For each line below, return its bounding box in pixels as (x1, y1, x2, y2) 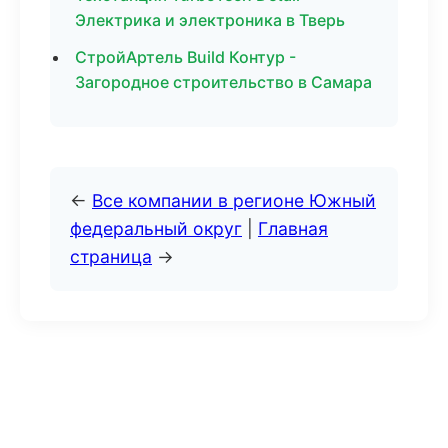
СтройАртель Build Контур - (75, 47, 296, 67)
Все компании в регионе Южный (92, 190, 376, 211)
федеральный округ (70, 218, 242, 239)
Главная (258, 218, 328, 239)
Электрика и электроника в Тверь (75, 10, 345, 30)
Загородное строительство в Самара (75, 72, 372, 92)
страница (70, 246, 152, 267)
